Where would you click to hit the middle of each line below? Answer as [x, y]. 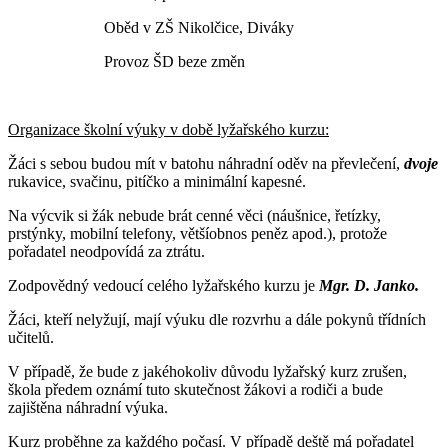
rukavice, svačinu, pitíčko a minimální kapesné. [157, 181]
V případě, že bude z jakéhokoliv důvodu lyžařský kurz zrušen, [207, 371]
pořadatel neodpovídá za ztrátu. [106, 251]
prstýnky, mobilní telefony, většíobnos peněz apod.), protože [197, 233]
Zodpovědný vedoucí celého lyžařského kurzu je [163, 285]
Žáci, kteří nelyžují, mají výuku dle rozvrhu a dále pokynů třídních [217, 319]
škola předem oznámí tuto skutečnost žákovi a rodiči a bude [195, 389]
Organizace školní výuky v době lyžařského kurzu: [168, 129]
